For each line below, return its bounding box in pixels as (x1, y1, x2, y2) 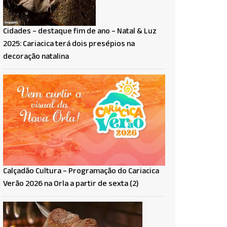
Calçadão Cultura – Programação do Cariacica (3, 165, 159, 179)
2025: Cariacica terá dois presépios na (3, 37, 135, 52)
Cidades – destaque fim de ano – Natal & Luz (3, 25, 157, 39)
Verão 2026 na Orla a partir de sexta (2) (3, 177, 139, 192)
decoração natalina (3, 50, 69, 64)
